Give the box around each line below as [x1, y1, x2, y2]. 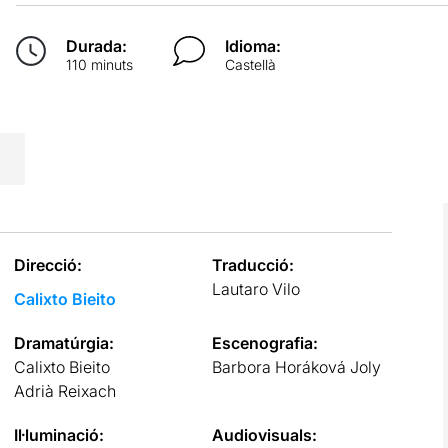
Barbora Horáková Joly [212, 356, 382, 377]
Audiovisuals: [212, 424, 318, 445]
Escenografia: [212, 332, 319, 353]
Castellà [225, 55, 277, 73]
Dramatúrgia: [13, 332, 114, 353]
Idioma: [225, 35, 282, 56]
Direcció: [13, 254, 82, 275]
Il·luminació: [13, 424, 104, 445]
